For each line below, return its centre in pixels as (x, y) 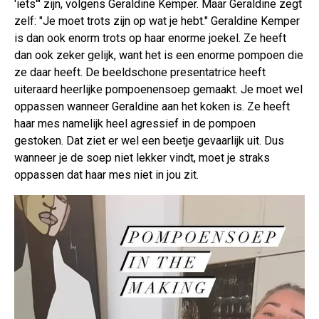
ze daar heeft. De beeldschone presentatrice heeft (140, 73)
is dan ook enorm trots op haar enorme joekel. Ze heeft (150, 38)
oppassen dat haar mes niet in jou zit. (106, 175)
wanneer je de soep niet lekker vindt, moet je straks (142, 158)
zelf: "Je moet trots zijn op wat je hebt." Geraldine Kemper (157, 21)
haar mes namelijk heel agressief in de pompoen (135, 124)
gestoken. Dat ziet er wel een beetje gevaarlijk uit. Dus (149, 141)
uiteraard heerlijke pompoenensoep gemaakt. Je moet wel (158, 90)
